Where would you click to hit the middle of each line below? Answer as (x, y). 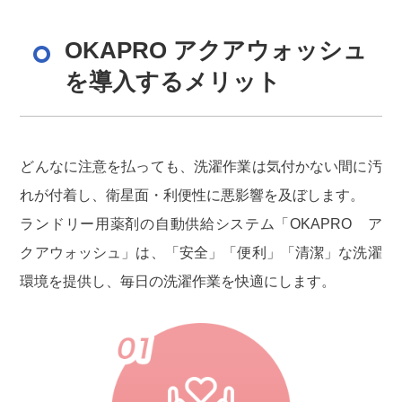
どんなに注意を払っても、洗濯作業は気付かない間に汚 (201, 166)
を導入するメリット (173, 81)
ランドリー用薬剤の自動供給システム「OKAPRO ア (201, 223)
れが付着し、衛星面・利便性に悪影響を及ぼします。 (192, 195)
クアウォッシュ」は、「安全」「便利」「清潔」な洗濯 (201, 252)
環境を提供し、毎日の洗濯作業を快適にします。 (178, 281)
